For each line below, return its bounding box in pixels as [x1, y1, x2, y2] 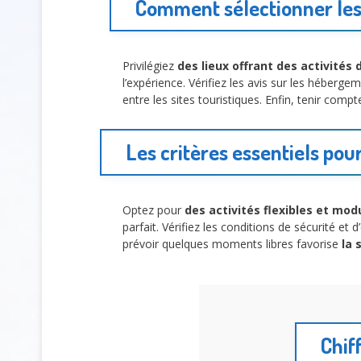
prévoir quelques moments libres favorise [122, 236, 342, 252]
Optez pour [122, 202, 185, 218]
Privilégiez [122, 57, 177, 73]
